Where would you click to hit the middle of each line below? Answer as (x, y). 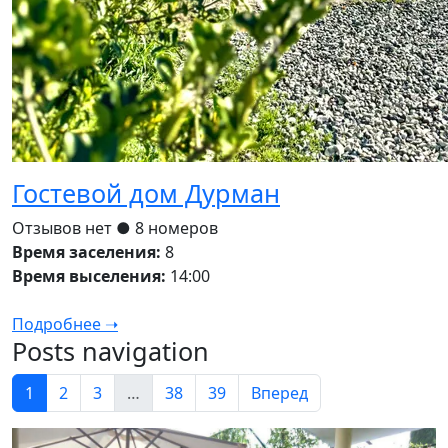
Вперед (279, 393)
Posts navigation (110, 351)
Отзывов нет (64, 228)
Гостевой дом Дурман (146, 193)
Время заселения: (86, 252)
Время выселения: (89, 276)
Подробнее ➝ (65, 324)
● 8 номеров (167, 228)
